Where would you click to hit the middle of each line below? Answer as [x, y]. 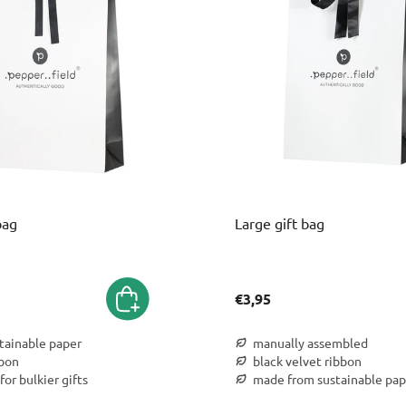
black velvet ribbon [307, 360]
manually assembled [310, 342]
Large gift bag [280, 222]
